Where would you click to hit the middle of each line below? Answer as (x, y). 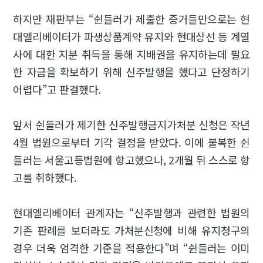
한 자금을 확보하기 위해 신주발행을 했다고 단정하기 (131, 72)
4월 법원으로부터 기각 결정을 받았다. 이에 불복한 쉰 (131, 142)
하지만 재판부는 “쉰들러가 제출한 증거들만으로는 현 (131, 19)
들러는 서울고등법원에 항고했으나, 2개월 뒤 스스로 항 (131, 160)
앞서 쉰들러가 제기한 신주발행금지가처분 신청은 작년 (131, 124)
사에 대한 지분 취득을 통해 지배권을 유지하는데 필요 (131, 54)
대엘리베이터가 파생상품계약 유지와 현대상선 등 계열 (131, 36)
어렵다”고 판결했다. (57, 89)
